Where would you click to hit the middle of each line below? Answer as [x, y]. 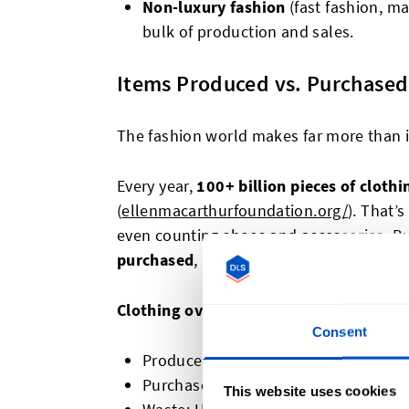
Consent [340, 331]
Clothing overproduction [209, 310]
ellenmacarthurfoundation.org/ [235, 210]
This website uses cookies [309, 391]
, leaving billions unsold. [282, 260]
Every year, [157, 186]
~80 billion [267, 385]
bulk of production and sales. [248, 31]
